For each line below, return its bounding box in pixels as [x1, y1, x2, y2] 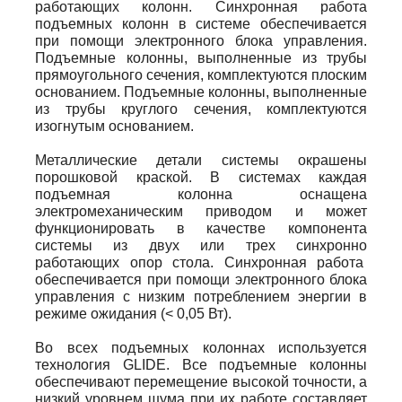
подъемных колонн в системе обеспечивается [35, 16, 367, 32]
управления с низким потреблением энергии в [35, 289, 367, 305]
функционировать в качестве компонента [35, 221, 367, 237]
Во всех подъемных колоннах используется [35, 340, 367, 356]
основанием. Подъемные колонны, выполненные [35, 84, 367, 100]
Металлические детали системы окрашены [35, 153, 367, 169]
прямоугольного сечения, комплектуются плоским [35, 67, 367, 83]
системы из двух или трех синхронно [35, 238, 367, 254]
